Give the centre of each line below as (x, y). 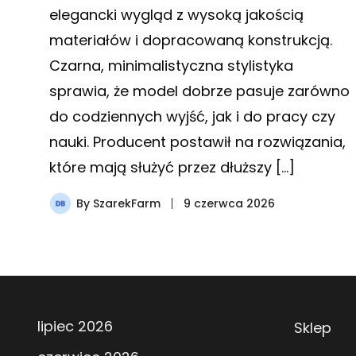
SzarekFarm (127, 203)
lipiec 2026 (75, 326)
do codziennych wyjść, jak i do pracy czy (192, 116)
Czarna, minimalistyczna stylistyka (171, 65)
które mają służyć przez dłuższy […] (172, 167)
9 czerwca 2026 (229, 203)
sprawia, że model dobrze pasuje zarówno (199, 91)
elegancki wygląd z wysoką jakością (176, 14)
